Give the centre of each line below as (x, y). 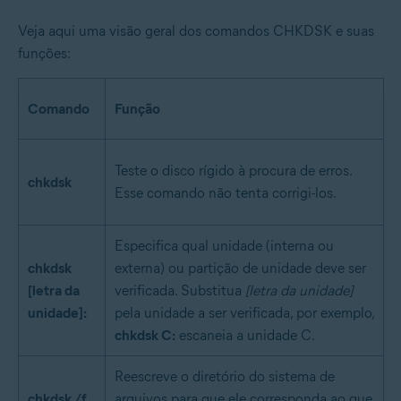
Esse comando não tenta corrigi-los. (226, 193)
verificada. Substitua (180, 291)
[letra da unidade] (299, 291)
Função (137, 109)
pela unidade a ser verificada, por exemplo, (244, 313)
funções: (44, 54)
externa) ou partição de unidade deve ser (240, 269)
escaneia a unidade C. (245, 336)
